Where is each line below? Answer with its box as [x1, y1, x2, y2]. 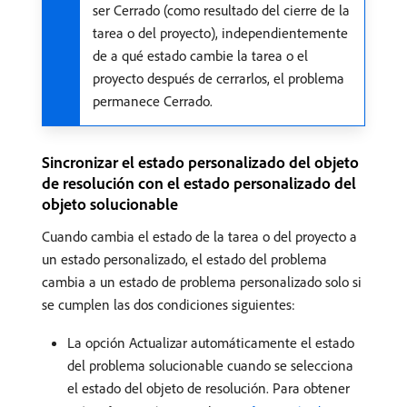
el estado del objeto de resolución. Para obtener [67, 379, 350, 398]
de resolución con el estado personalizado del [42, 173, 356, 194]
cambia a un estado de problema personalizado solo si [42, 273, 362, 292]
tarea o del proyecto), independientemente [93, 24, 348, 43]
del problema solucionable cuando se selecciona [67, 356, 353, 375]
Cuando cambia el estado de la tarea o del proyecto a [42, 227, 357, 246]
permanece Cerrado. [93, 92, 213, 111]
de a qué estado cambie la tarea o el [93, 46, 308, 65]
